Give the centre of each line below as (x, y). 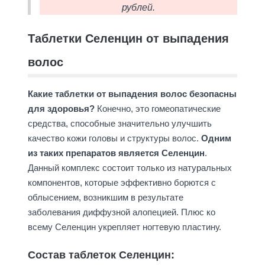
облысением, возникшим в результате (105, 198)
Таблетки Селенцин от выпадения (128, 39)
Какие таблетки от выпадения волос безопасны (132, 94)
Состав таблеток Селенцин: (101, 255)
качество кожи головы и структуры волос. (114, 138)
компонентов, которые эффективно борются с (122, 183)
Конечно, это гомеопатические (157, 109)
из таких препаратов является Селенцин (116, 153)
